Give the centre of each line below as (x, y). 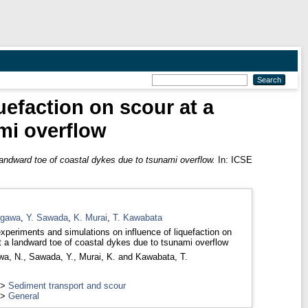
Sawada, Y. (51, 256)
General (23, 296)
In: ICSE (233, 159)
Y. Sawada (47, 217)
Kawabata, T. (161, 256)
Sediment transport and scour (67, 285)
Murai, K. (97, 256)
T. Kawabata (137, 217)
